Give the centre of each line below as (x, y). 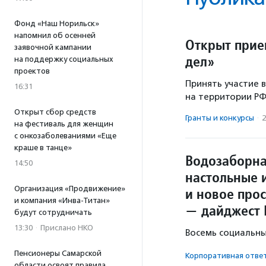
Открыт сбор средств (55, 112)
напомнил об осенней (55, 35)
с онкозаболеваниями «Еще (65, 136)
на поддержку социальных (64, 59)
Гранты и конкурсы (220, 118)
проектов (32, 71)
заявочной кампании (53, 47)
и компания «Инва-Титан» (62, 200)
